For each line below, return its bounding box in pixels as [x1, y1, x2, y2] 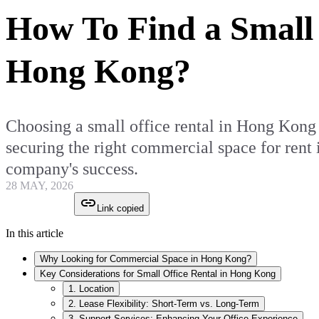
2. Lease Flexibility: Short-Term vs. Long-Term [68, 298, 259, 310]
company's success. [6, 159, 138, 179]
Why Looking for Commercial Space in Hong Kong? [40, 253, 251, 265]
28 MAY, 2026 [6, 179, 73, 192]
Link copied [97, 203, 144, 214]
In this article [6, 227, 63, 240]
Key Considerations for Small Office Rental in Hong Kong [40, 268, 276, 280]
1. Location [68, 283, 114, 295]
